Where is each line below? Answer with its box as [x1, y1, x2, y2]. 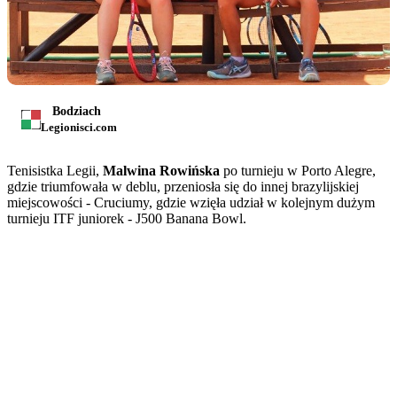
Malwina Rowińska [103, 163, 220, 179]
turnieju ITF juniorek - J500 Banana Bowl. [7, 211, 246, 227]
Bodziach [52, 105, 101, 119]
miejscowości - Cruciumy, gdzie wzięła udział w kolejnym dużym [7, 195, 375, 211]
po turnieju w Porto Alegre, [220, 163, 376, 179]
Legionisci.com [41, 121, 117, 135]
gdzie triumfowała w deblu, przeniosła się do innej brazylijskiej [7, 179, 359, 195]
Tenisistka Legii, [7, 163, 103, 179]
